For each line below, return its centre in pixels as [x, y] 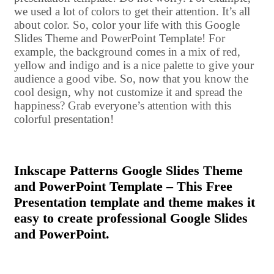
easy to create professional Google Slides [131, 218]
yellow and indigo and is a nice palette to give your [134, 65]
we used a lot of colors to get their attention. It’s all [132, 11]
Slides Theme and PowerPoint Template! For [120, 38]
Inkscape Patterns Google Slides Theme [128, 170]
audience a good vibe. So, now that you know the [131, 78]
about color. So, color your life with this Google [127, 24]
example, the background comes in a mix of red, [127, 51]
